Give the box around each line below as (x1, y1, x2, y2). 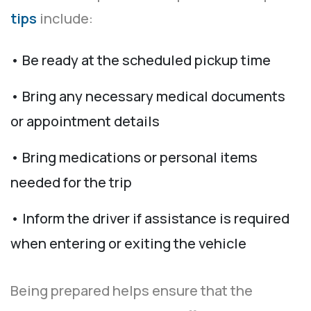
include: (40, 9, 93, 28)
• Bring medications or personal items (10, 148, 258, 167)
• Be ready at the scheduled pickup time (10, 51, 271, 70)
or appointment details (10, 112, 160, 131)
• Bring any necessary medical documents (10, 87, 285, 106)
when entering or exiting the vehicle (10, 234, 246, 253)
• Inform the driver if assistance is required (10, 209, 289, 228)
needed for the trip (10, 173, 132, 192)
